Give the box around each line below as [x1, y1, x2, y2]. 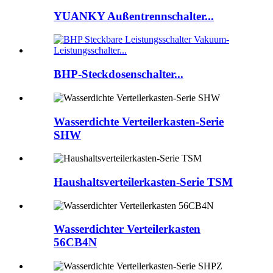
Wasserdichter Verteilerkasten [54, 222, 200, 236]
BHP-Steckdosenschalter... [54, 68, 183, 81]
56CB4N [54, 236, 97, 249]
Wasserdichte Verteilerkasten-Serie [54, 115, 224, 128]
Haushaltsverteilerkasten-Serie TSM [54, 175, 233, 189]
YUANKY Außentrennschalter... [54, 9, 214, 23]
